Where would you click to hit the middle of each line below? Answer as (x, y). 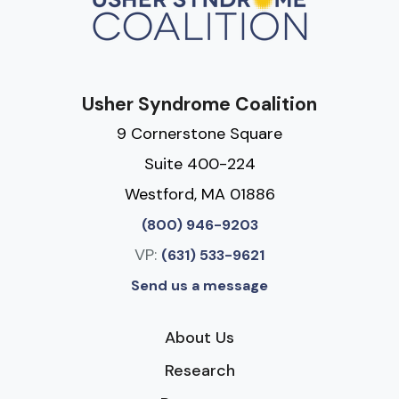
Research (199, 370)
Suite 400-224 (199, 163)
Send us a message (199, 285)
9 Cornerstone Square (199, 133)
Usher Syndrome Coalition (199, 104)
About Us (199, 337)
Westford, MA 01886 (199, 194)
